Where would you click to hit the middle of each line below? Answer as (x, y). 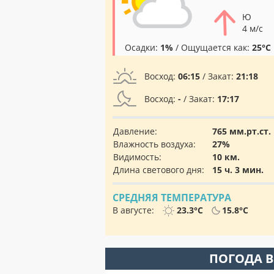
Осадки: (143, 47)
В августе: (135, 210)
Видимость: (137, 157)
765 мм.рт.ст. (242, 131)
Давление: (135, 131)
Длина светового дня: (159, 170)
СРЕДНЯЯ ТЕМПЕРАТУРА (172, 198)
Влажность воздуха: (154, 144)
